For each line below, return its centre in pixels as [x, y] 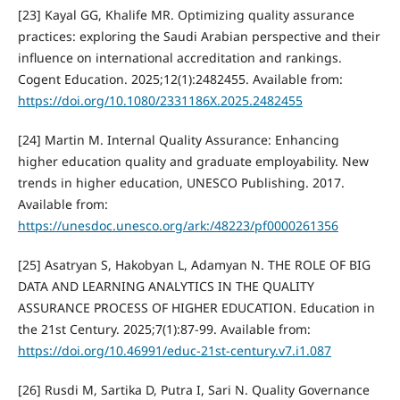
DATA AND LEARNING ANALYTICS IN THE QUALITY [166, 287]
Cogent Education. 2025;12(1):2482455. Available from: [180, 79]
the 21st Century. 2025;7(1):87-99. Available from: [164, 329]
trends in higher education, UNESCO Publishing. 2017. [181, 183]
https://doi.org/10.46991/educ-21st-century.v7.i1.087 [174, 351]
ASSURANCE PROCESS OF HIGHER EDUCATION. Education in [196, 308]
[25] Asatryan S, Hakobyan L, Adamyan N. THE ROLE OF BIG [194, 265]
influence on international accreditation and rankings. [179, 58]
